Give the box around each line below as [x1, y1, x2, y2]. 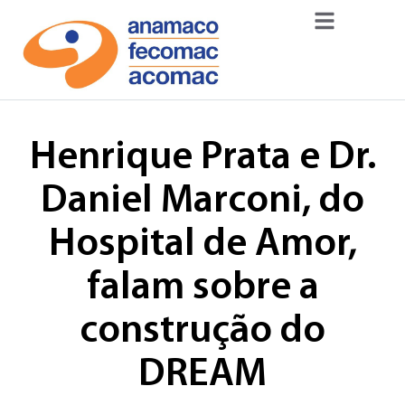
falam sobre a [86, 268, 319, 308]
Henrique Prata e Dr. [29, 137, 376, 178]
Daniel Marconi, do [41, 181, 364, 221]
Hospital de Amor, [48, 224, 357, 265]
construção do [80, 311, 325, 352]
